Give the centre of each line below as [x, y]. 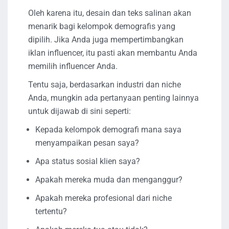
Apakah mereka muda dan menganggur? [109, 180]
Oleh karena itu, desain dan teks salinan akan [110, 13]
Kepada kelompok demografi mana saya [108, 130]
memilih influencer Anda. [73, 66]
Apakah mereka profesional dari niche [104, 198]
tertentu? [51, 212]
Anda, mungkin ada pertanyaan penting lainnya [113, 98]
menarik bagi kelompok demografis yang [102, 27]
